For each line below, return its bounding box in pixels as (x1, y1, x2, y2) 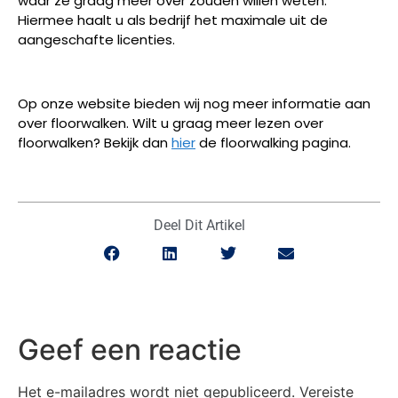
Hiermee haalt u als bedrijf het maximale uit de (18, 10, 328, 29)
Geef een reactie (18, 332, 242, 368)
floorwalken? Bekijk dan (18, 133, 171, 153)
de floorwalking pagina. (195, 133, 351, 153)
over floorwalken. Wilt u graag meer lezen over (18, 114, 323, 133)
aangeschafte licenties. (18, 29, 175, 49)
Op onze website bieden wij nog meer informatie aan (18, 94, 370, 114)
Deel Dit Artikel (153, 216, 245, 234)
